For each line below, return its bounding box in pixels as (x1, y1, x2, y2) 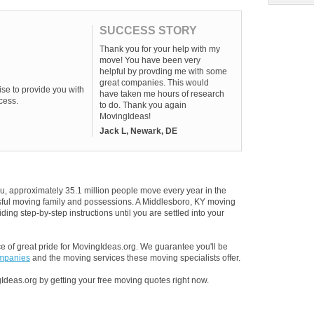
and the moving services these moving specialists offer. (30, 253, 240, 263)
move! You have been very (100, 55, 200, 65)
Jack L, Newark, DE (100, 126, 177, 136)
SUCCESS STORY (100, 25, 197, 36)
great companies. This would (100, 78, 209, 88)
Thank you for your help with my (100, 44, 220, 54)
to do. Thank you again (100, 100, 186, 110)
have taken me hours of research (100, 89, 224, 99)
